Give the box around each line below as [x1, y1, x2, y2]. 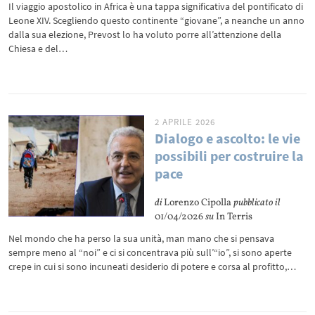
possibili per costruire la [155, 147, 304, 165]
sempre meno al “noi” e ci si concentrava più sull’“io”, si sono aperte [8, 246, 292, 259]
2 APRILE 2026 [155, 116, 216, 128]
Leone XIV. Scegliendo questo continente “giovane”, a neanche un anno [8, 14, 305, 27]
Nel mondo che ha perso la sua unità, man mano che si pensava [8, 232, 275, 245]
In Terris [214, 210, 253, 224]
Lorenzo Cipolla [162, 196, 234, 210]
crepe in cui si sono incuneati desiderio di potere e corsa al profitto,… [8, 260, 297, 273]
